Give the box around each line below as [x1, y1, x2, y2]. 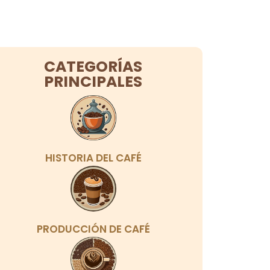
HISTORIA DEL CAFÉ [45, 151, 142, 166]
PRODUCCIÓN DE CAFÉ [36, 221, 150, 236]
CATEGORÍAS [44, 55, 143, 77]
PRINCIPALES [44, 71, 143, 92]
